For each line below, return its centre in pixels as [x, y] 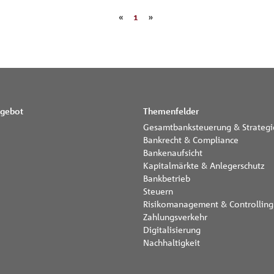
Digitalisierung [172, 229]
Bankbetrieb [167, 178]
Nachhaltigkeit [172, 242]
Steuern [158, 191]
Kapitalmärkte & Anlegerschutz [204, 165]
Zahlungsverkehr [175, 217]
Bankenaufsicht [173, 152]
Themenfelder [171, 111]
